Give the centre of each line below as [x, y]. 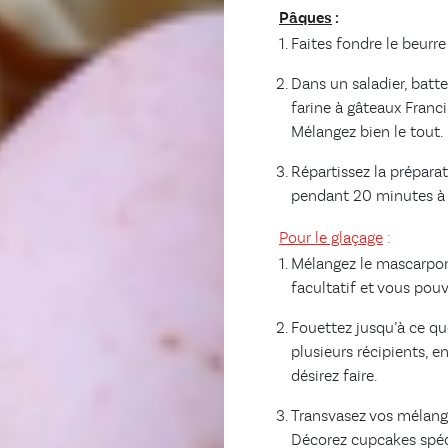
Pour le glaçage [331, 239]
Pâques [305, 19]
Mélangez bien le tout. [367, 133]
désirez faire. [334, 377]
